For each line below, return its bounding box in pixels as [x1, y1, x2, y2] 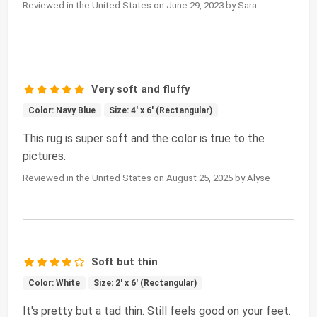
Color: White [28, 278, 80, 289]
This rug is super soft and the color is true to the [23, 132, 265, 146]
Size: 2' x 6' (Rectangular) [93, 278, 197, 289]
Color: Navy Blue [28, 105, 96, 116]
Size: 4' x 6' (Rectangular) [109, 105, 213, 116]
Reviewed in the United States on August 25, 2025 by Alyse [23, 173, 270, 184]
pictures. [23, 149, 66, 163]
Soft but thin [91, 255, 158, 269]
